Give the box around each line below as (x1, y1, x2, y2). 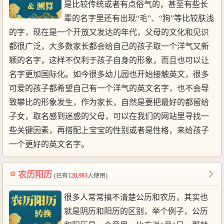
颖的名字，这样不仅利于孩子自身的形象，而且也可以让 (9, 55, 209, 64)
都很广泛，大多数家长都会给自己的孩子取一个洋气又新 (9, 41, 209, 50)
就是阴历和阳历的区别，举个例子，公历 (64, 206, 208, 215)
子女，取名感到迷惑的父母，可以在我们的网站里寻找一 (9, 111, 209, 120)
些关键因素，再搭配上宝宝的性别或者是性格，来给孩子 (9, 125, 209, 134)
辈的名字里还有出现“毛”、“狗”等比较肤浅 (64, 13, 214, 22)
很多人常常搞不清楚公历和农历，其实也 (64, 192, 208, 201)
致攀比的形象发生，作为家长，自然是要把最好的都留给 (9, 97, 209, 106)
